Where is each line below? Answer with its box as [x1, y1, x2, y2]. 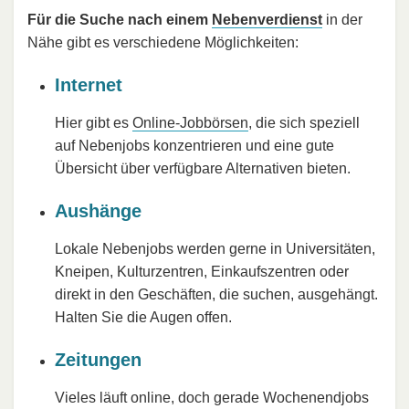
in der [322, 12, 362, 28]
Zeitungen [55, 350, 142, 371]
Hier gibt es [55, 115, 132, 131]
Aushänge [55, 201, 142, 222]
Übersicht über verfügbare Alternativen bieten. [55, 161, 351, 177]
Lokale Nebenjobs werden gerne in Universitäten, [55, 241, 375, 257]
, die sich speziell [248, 115, 360, 131]
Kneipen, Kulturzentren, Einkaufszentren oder [55, 264, 349, 280]
